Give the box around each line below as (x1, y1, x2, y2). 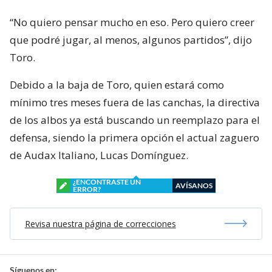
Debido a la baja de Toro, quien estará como (10, 77, 224, 92)
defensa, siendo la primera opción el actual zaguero (10, 130, 259, 144)
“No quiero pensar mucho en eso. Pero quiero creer (10, 15, 254, 29)
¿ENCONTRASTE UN (73, 177, 141, 186)
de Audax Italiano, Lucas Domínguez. (10, 148, 188, 162)
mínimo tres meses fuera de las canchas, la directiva (10, 95, 260, 109)
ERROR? (73, 184, 101, 194)
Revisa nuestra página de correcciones (24, 217, 176, 229)
